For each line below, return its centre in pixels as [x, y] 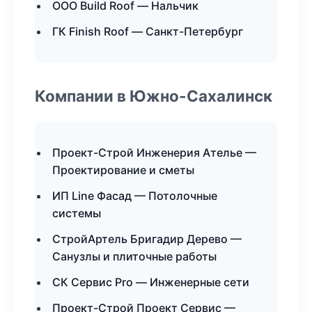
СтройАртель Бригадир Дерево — [147, 239]
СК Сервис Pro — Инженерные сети [151, 282]
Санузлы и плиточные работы [134, 256]
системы [77, 213]
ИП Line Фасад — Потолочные [135, 196]
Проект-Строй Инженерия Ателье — [154, 153]
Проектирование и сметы [123, 170]
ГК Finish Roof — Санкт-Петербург [148, 31]
